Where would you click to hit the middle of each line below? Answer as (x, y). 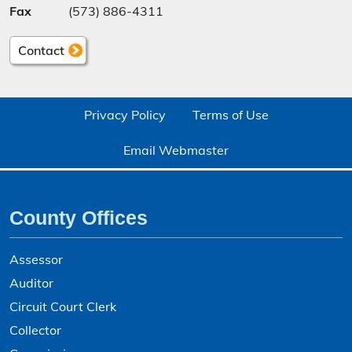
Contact (41, 50)
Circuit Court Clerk (63, 306)
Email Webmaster (176, 150)
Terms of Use (230, 115)
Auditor (31, 283)
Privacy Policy (125, 115)
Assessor (36, 259)
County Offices (79, 218)
